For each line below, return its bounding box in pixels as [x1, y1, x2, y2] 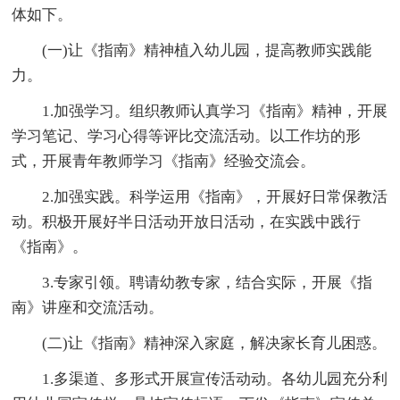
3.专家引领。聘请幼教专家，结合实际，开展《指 [42, 273, 373, 291]
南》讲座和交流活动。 [12, 298, 164, 316]
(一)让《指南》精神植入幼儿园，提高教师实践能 [42, 41, 372, 59]
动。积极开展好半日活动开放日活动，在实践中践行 [12, 212, 362, 230]
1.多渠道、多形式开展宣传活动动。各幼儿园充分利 [42, 370, 388, 387]
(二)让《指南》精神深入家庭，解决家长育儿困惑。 [42, 334, 387, 352]
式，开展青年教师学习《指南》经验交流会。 [12, 152, 316, 170]
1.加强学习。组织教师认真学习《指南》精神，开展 [42, 102, 388, 120]
